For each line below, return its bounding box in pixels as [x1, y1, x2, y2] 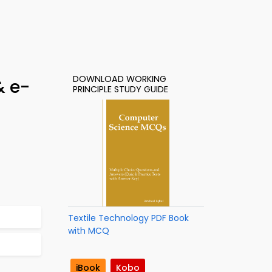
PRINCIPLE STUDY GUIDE [73, 83, 168, 95]
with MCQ [68, 225, 109, 237]
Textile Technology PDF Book [68, 212, 189, 224]
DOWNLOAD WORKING [73, 73, 166, 85]
